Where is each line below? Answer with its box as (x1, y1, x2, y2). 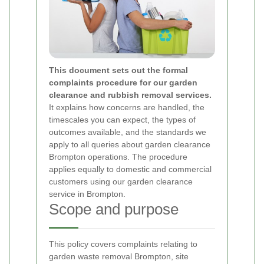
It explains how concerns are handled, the (49, 102, 204, 112)
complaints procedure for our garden (49, 77, 197, 87)
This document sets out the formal (49, 65, 188, 75)
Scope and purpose (49, 200, 179, 218)
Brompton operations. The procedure (49, 151, 187, 161)
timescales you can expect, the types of (49, 114, 196, 124)
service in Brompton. (49, 189, 126, 199)
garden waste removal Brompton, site (49, 251, 189, 261)
